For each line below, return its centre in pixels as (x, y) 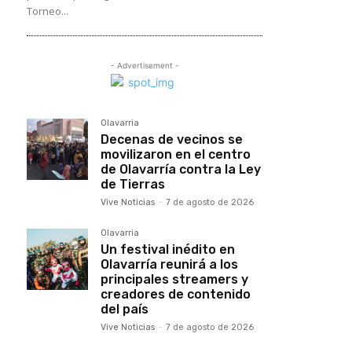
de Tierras (133, 184)
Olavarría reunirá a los (169, 264)
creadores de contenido (176, 294)
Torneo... (48, 11)
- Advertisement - (145, 65)
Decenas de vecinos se (172, 139)
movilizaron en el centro (176, 154)
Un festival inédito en (168, 249)
